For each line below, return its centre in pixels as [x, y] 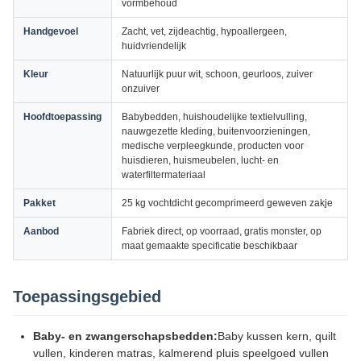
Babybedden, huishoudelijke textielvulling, [214, 117]
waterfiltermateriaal [164, 175]
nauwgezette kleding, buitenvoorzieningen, [216, 131]
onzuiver [141, 89]
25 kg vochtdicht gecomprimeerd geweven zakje [227, 203]
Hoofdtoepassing [62, 117]
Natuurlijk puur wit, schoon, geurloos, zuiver [217, 74]
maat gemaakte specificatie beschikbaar [210, 246]
